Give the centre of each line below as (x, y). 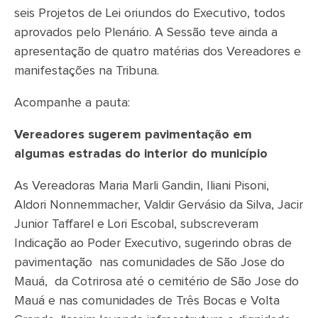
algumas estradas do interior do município (141, 154)
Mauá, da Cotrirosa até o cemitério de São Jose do (157, 281)
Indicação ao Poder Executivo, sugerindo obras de (153, 243)
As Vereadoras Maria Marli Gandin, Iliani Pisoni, (142, 186)
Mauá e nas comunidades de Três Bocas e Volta (147, 301)
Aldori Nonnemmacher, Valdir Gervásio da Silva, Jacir (159, 205)
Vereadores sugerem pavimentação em (133, 135)
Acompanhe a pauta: (72, 103)
